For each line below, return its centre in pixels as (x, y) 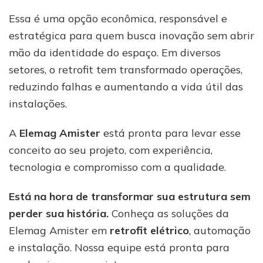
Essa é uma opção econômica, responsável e (118, 19)
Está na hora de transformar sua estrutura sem (130, 197)
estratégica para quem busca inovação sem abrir (131, 36)
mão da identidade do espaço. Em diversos (115, 53)
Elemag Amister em (59, 231)
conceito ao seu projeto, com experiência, (111, 150)
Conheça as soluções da (169, 214)
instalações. (38, 104)
